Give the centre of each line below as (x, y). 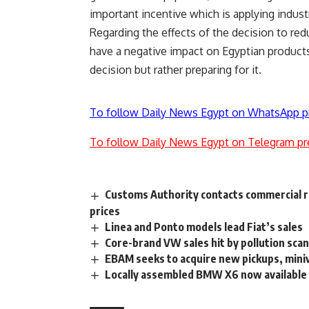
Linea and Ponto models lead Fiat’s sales (204, 227)
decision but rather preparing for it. (176, 70)
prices (105, 211)
